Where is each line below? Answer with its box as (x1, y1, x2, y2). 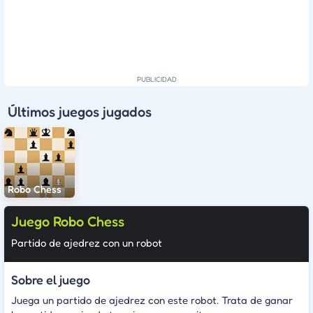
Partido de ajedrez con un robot (11, 235, 162, 249)
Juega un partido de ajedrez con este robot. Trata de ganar (11, 293, 293, 307)
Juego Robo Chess (11, 213, 124, 231)
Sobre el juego (11, 272, 90, 288)
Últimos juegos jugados (8, 103, 152, 120)
